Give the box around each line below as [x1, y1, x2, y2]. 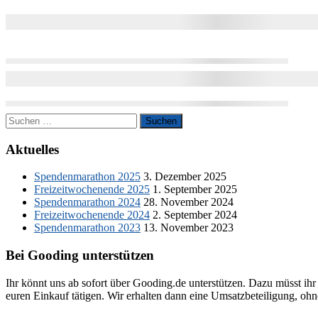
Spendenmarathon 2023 [34, 221, 141, 234]
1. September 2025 [153, 183, 237, 196]
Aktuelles [6, 141, 59, 157]
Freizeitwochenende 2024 [34, 209, 150, 221]
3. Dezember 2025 [143, 170, 226, 183]
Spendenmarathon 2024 [34, 196, 141, 209]
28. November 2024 [143, 196, 234, 209]
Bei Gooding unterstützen [6, 247, 154, 263]
